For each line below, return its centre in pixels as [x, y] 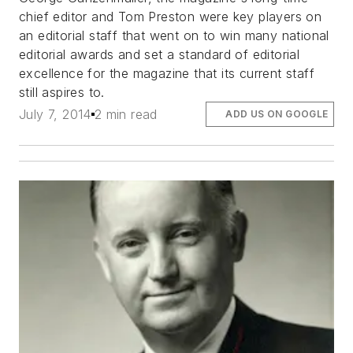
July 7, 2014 [55, 114]
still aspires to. [62, 92]
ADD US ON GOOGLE [277, 113]
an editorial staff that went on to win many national [174, 35]
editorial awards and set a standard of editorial [160, 54]
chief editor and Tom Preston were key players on [171, 16]
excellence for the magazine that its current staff [167, 73]
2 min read [126, 114]
